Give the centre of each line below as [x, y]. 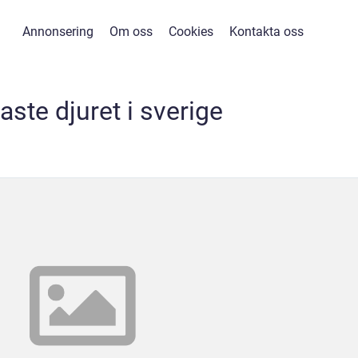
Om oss [131, 32]
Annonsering [58, 32]
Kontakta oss [266, 32]
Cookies [191, 32]
